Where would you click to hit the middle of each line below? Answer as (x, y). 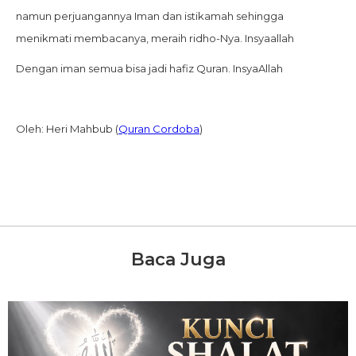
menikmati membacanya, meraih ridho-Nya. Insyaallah (155, 39)
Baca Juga (178, 260)
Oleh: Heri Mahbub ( (67, 129)
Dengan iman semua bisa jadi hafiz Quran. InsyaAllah (149, 69)
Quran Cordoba (159, 129)
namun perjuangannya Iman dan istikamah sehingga (150, 16)
